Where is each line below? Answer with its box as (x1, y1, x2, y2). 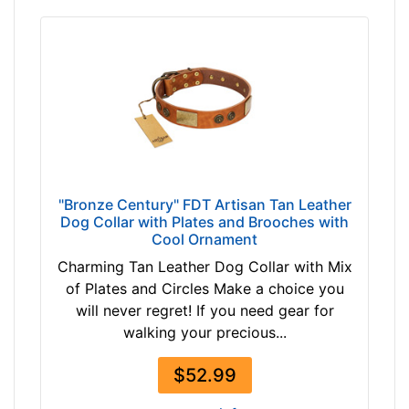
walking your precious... (122, 323, 287, 342)
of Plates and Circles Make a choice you (65, 279, 344, 299)
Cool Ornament (152, 230, 257, 249)
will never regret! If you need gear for (75, 301, 334, 320)
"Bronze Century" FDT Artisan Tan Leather (58, 195, 351, 215)
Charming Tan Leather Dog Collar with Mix (57, 257, 352, 277)
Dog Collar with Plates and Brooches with (60, 213, 349, 232)
